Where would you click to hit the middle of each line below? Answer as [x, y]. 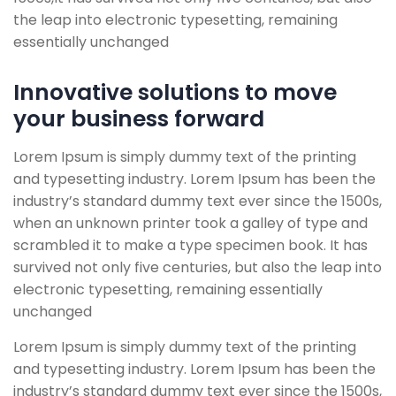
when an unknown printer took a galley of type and [190, 223]
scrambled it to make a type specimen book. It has [190, 245]
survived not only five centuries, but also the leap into [198, 267]
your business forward [139, 119]
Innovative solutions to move [175, 92]
